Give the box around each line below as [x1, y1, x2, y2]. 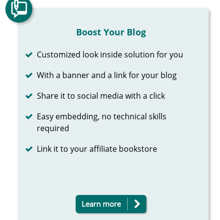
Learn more [81, 198, 121, 209]
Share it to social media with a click [37, 90, 165, 101]
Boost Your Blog [76, 26, 146, 38]
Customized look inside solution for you [37, 49, 184, 60]
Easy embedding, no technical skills [37, 110, 167, 122]
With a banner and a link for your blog [37, 69, 177, 81]
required [37, 122, 70, 134]
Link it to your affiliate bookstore [37, 143, 158, 154]
